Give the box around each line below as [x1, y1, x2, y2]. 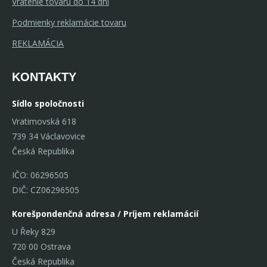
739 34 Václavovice [12, 130, 85, 142]
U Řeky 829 [12, 225, 55, 237]
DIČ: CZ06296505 [12, 184, 79, 195]
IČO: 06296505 [12, 169, 69, 181]
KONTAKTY [12, 70, 76, 83]
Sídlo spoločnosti [12, 97, 84, 109]
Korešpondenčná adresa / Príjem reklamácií [12, 207, 198, 219]
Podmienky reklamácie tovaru [12, 16, 126, 28]
